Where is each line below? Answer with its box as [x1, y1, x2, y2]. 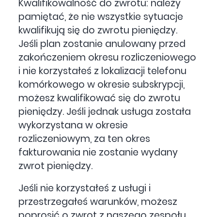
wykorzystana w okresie [18, 118, 128, 132]
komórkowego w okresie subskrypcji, [18, 77, 185, 91]
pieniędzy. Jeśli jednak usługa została [18, 105, 191, 118]
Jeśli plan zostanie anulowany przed [18, 37, 186, 50]
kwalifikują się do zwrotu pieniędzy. [18, 23, 178, 37]
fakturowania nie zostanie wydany [18, 145, 178, 159]
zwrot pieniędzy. [18, 159, 93, 172]
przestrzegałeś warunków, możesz [18, 195, 178, 208]
